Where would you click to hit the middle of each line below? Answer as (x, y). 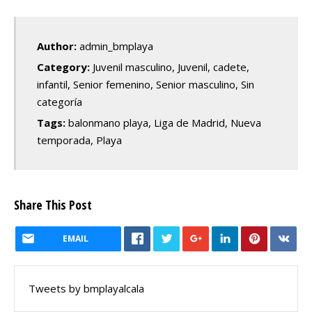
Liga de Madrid (189, 122)
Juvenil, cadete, (213, 67)
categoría (60, 101)
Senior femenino (112, 84)
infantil (52, 84)
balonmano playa (108, 122)
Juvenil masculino (132, 67)
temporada (64, 140)
